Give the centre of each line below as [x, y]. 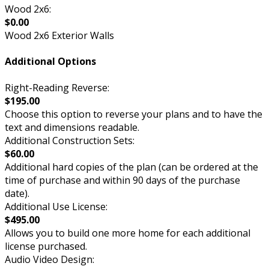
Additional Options [50, 62]
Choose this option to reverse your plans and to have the [134, 114]
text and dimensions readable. [72, 127]
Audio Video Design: [50, 259]
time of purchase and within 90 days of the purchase [122, 180]
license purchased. [46, 246]
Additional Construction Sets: [70, 140]
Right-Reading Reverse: [57, 87]
